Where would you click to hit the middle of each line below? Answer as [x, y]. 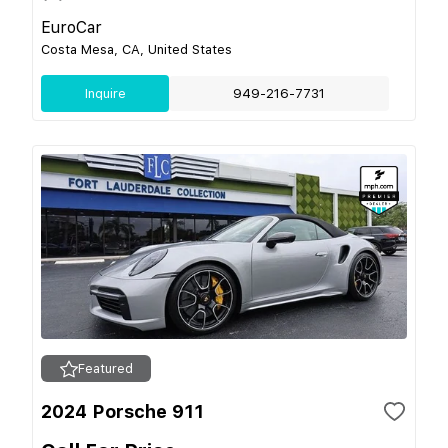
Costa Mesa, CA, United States [136, 49]
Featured [105, 368]
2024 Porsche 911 [122, 411]
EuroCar [71, 27]
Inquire [105, 93]
